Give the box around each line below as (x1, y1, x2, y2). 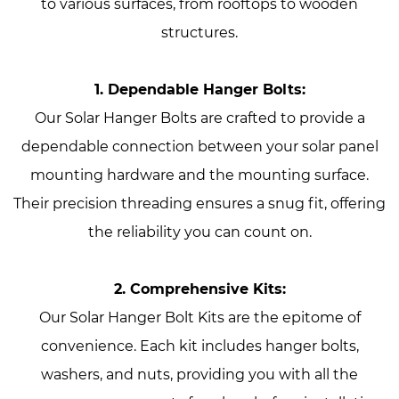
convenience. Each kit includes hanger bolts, (40, 338, 359, 354)
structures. (161, 24, 238, 41)
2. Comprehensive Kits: (113, 281, 286, 297)
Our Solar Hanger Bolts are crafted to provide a (34, 110, 365, 126)
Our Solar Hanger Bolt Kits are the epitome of (38, 309, 361, 326)
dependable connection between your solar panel (20, 138, 379, 155)
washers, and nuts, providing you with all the (41, 366, 358, 383)
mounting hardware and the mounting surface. (30, 167, 369, 183)
